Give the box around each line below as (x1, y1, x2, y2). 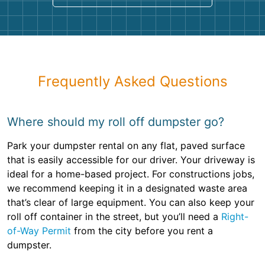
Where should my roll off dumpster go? (7, 115, 224, 130)
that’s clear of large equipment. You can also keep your (7, 196, 254, 209)
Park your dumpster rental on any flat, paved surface (7, 140, 245, 152)
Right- (221, 211, 248, 223)
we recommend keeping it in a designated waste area (7, 182, 247, 195)
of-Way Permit (7, 225, 71, 237)
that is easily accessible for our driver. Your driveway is (7, 154, 255, 166)
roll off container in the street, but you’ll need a (7, 211, 221, 223)
